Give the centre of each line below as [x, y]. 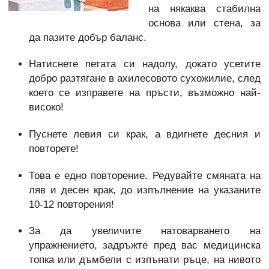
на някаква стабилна [204, 8]
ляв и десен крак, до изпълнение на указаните [144, 190]
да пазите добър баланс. [87, 37]
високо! [46, 107]
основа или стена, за [204, 23]
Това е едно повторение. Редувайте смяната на [144, 175]
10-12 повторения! [71, 204]
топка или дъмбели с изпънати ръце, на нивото [144, 260]
